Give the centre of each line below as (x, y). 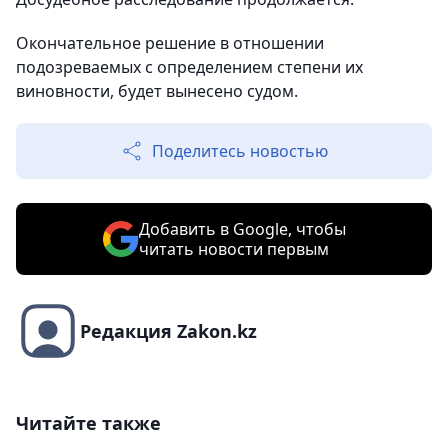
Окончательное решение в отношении (170, 43)
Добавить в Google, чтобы (242, 229)
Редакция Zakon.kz (168, 331)
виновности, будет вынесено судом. (157, 91)
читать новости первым (233, 249)
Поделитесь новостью (240, 151)
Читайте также (88, 423)
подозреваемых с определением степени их (189, 67)
